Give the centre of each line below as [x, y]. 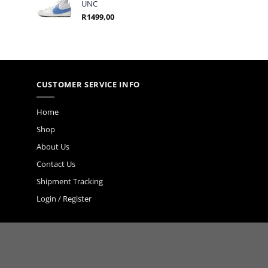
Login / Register [64, 199]
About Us [53, 147]
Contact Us [56, 164]
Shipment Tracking [70, 182]
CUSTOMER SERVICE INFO [89, 84]
